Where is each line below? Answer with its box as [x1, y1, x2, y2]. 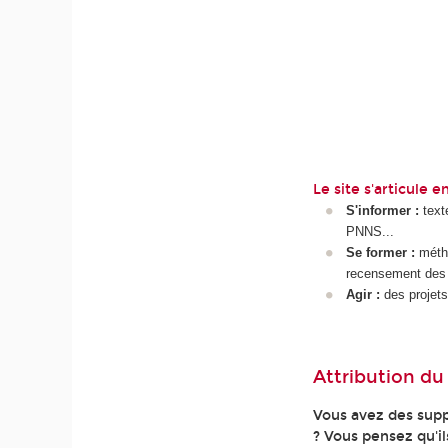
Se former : [345, 245, 415, 261]
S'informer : [345, 203, 419, 219]
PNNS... [345, 224, 394, 240]
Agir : [345, 287, 380, 303]
